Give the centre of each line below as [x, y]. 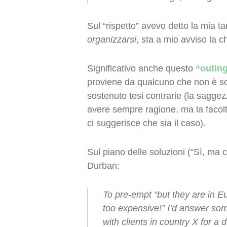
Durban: [103, 166]
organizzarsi [112, 40]
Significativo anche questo [141, 68]
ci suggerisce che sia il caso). [146, 123]
